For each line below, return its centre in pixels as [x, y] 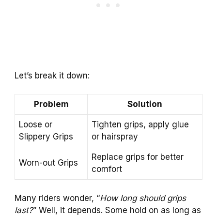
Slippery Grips [46, 137]
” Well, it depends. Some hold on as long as [117, 210]
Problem [51, 104]
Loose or [36, 125]
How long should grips [143, 198]
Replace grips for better [138, 157]
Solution [145, 104]
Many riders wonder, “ [57, 198]
